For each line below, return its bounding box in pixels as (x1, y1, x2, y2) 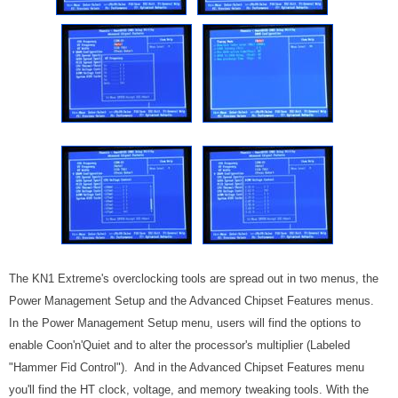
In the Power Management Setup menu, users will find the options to (9, 315, 361, 330)
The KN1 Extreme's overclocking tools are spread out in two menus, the (9, 271, 378, 285)
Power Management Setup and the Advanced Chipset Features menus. (9, 293, 374, 307)
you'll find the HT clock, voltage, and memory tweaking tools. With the (9, 382, 369, 396)
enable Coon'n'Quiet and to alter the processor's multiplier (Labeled (9, 338, 350, 352)
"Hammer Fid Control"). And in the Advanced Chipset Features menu (9, 360, 364, 374)
